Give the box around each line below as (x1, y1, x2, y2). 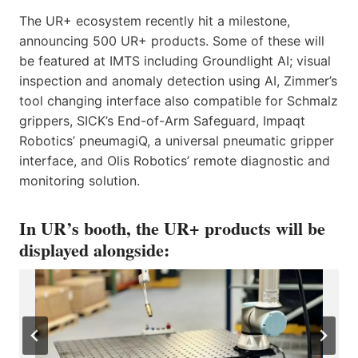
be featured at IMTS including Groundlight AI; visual (19, 52, 331, 69)
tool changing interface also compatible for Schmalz (19, 92, 338, 109)
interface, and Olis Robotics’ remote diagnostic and (19, 152, 330, 169)
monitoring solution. (19, 172, 140, 189)
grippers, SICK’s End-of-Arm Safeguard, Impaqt (19, 112, 305, 129)
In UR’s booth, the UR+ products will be (19, 214, 325, 241)
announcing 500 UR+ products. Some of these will (19, 32, 324, 49)
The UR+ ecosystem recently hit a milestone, (19, 12, 290, 29)
